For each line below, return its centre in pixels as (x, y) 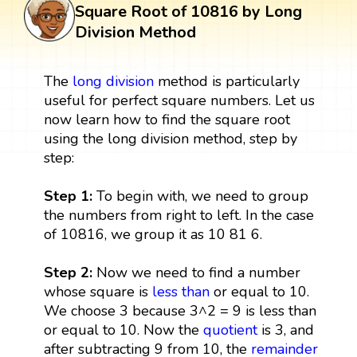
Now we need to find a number (198, 272)
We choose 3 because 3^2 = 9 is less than (180, 310)
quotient (230, 330)
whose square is (98, 291)
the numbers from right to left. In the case (178, 215)
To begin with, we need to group (202, 196)
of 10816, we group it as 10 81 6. (153, 234)
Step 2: (70, 272)
